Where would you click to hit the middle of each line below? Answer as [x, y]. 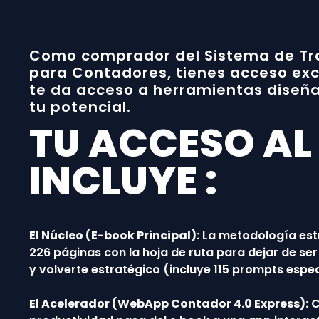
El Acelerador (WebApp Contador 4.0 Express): [168, 303]
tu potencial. [80, 106]
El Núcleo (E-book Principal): [114, 235]
